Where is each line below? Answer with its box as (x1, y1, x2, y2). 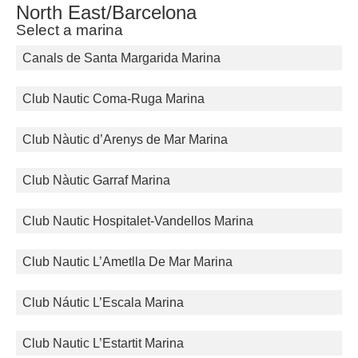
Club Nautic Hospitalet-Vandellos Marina (22, 214, 253, 229)
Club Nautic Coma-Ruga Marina (22, 92, 205, 106)
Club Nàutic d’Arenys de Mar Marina (22, 133, 228, 147)
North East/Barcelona (16, 2, 197, 24)
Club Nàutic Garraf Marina (22, 173, 170, 188)
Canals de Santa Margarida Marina (22, 51, 221, 66)
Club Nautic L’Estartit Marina (22, 336, 184, 351)
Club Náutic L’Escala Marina (22, 296, 184, 310)
